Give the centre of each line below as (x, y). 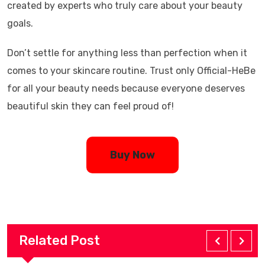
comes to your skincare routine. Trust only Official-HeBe (131, 71)
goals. (20, 23)
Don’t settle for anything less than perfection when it (127, 53)
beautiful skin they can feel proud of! (91, 106)
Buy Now (132, 155)
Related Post (59, 240)
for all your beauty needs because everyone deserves (126, 88)
